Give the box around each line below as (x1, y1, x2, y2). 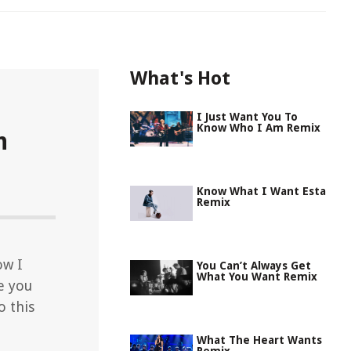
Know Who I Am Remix (197, 121, 320, 134)
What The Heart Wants (197, 334, 322, 346)
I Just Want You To (197, 110, 298, 123)
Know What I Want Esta (197, 185, 326, 197)
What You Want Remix (197, 270, 317, 283)
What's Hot (130, 67, 230, 89)
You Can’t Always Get (197, 259, 311, 272)
